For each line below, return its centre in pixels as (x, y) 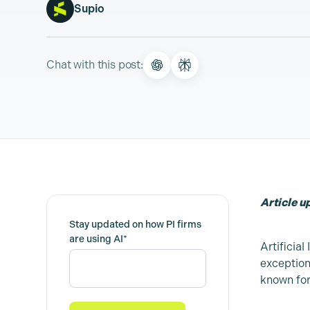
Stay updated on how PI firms (136, 225)
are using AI (97, 239)
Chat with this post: (95, 65)
